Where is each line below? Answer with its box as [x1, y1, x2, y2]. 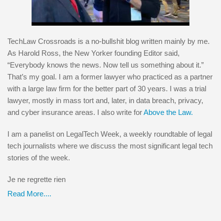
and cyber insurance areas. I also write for [7, 108, 144, 116]
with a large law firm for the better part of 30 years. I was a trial [7, 84, 206, 93]
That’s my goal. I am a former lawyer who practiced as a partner [7, 72, 213, 81]
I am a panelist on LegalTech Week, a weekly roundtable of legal [7, 129, 212, 138]
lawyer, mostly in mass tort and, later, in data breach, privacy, [7, 96, 203, 105]
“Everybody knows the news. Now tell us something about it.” [7, 60, 204, 69]
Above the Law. [144, 108, 193, 116]
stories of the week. [7, 153, 70, 162]
